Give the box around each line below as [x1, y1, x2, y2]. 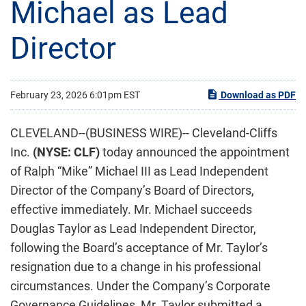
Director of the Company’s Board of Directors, [10, 183, 254, 197]
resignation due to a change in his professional [10, 260, 261, 274]
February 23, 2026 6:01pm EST [10, 89, 140, 100]
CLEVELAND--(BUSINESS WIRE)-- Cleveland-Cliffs [10, 126, 277, 140]
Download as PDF [219, 89, 296, 100]
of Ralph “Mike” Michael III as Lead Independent [10, 164, 268, 178]
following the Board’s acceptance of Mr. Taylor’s [10, 240, 268, 255]
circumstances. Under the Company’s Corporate [10, 279, 270, 293]
